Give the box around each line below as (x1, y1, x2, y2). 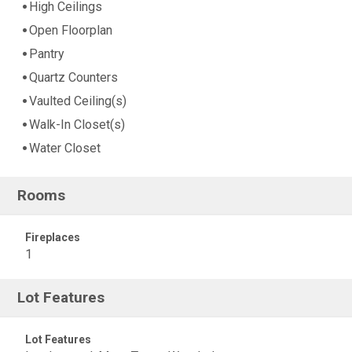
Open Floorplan (29, 23, 112, 38)
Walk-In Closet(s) (29, 117, 125, 133)
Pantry (29, 46, 64, 62)
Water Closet (29, 141, 101, 156)
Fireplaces (25, 231, 80, 244)
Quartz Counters (29, 70, 118, 86)
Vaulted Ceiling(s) (29, 93, 126, 109)
